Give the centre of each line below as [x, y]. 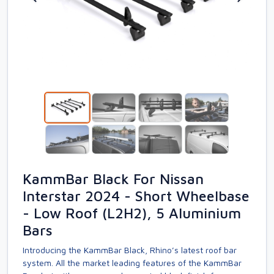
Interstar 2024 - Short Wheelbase [136, 196]
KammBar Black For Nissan [113, 179]
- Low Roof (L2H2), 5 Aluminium [132, 213]
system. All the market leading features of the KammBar [132, 263]
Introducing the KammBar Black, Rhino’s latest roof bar [130, 250]
